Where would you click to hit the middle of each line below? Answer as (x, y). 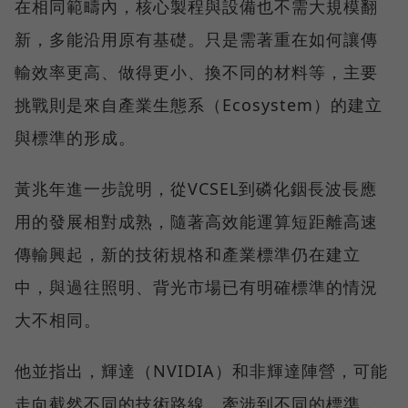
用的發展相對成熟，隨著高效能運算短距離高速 (196, 222)
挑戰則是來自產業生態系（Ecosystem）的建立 (199, 105)
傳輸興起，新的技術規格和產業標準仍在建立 (188, 255)
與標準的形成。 (75, 138)
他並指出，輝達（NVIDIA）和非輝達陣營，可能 (201, 371)
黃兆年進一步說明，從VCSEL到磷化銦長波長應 (196, 189)
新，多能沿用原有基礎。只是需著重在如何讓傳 (196, 40)
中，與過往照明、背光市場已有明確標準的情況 (196, 287)
